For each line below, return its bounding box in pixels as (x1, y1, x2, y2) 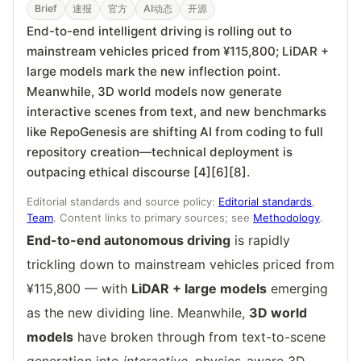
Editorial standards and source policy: (27, 194, 218, 208)
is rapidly (230, 232, 290, 249)
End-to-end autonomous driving (27, 232, 230, 249)
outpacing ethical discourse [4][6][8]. (27, 164, 250, 180)
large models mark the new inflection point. (27, 64, 280, 80)
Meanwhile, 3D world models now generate (27, 84, 282, 100)
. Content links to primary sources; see (53, 210, 253, 224)
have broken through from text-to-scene (73, 329, 326, 346)
